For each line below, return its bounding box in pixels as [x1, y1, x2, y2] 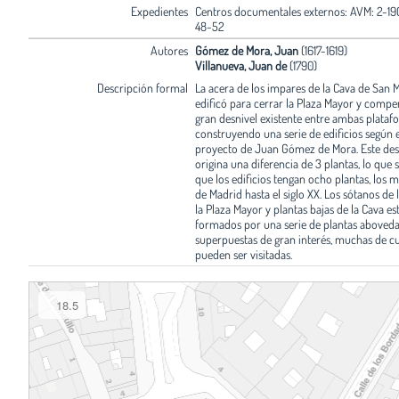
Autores [150, 42, 188, 58]
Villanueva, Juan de [194, 57, 289, 73]
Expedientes [130, 3, 188, 19]
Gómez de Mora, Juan [194, 42, 298, 58]
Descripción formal [96, 79, 188, 95]
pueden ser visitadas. [194, 246, 292, 262]
